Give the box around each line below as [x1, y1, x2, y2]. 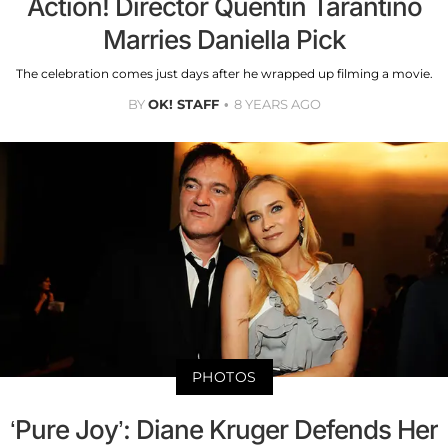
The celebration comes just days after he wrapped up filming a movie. [15, 66, 433, 82]
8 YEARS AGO [233, 96, 321, 113]
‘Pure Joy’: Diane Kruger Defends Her [10, 413, 438, 445]
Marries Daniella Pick [102, 24, 346, 56]
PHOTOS [191, 367, 257, 386]
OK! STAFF [147, 96, 219, 113]
